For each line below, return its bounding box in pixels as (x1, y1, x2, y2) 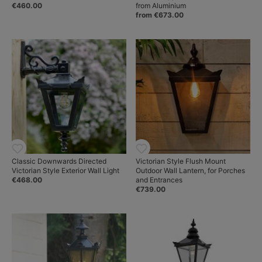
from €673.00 (136, 11, 184, 19)
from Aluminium (136, 1, 186, 10)
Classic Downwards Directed (12, 157, 106, 166)
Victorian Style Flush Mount (136, 157, 226, 166)
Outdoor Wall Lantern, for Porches (136, 166, 245, 175)
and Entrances (136, 175, 182, 185)
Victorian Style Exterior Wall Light (12, 166, 119, 175)
